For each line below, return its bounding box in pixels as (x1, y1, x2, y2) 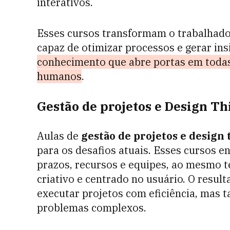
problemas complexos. (37, 201, 146, 215)
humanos (37, 69, 82, 84)
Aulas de (37, 129, 81, 143)
